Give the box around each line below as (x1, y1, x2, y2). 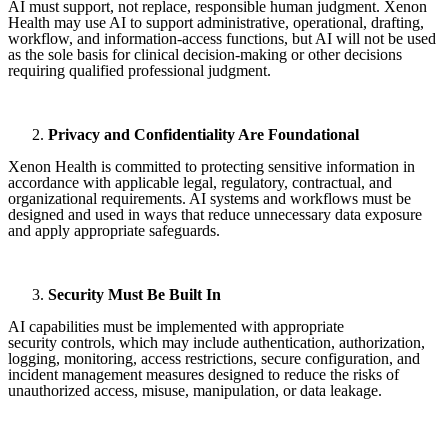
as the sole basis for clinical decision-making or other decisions (8, 45, 402, 63)
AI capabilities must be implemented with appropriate (8, 317, 344, 335)
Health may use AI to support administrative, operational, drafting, (8, 13, 424, 31)
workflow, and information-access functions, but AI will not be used (8, 29, 436, 47)
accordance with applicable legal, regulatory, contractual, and (8, 173, 392, 191)
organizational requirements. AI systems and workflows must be (8, 189, 411, 207)
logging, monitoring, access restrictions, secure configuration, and (8, 349, 420, 367)
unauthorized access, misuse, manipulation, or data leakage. (8, 381, 382, 399)
